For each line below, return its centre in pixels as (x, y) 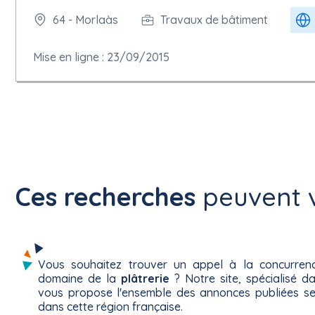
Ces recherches (105, 196)
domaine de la (79, 278)
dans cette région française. (110, 306)
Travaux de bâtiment (214, 20)
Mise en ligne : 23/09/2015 (101, 57)
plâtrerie (145, 278)
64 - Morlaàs (85, 20)
